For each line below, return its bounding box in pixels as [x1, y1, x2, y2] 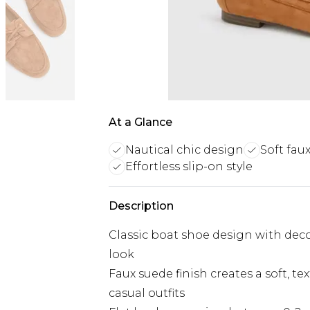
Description [109, 199, 174, 212]
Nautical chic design [125, 143, 244, 156]
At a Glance [109, 116, 172, 129]
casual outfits [109, 286, 185, 300]
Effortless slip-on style [125, 160, 253, 173]
